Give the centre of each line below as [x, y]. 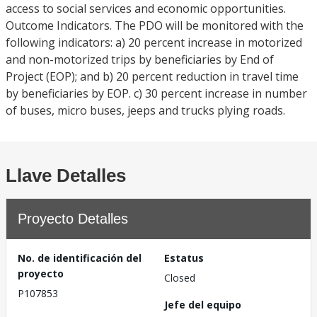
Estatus [184, 258]
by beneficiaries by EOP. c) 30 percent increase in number [156, 93]
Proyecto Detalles [73, 219]
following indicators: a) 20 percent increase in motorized [154, 42]
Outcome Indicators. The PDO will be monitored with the [155, 25]
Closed [180, 278]
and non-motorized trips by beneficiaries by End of [140, 59]
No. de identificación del [80, 258]
